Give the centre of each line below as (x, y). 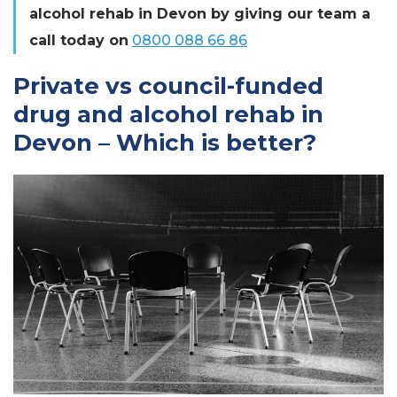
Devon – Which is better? (165, 142)
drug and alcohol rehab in (168, 114)
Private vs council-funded (168, 86)
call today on (79, 40)
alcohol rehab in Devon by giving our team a (200, 13)
